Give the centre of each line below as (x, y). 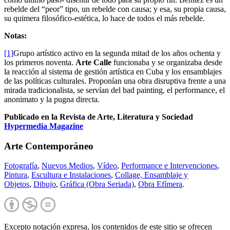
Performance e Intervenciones (169, 166)
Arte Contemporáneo (49, 146)
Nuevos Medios (67, 166)
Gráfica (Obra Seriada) (97, 184)
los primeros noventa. (40, 62)
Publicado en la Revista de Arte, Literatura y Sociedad (99, 117)
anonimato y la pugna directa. (52, 99)
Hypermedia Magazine (44, 126)
